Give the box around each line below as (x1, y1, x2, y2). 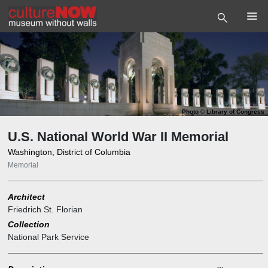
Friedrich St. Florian (7, 205, 83, 214)
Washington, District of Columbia (7, 147, 130, 157)
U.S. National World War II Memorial (7, 129, 229, 144)
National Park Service (7, 232, 89, 242)
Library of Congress (206, 108, 264, 115)
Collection (7, 220, 50, 229)
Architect (7, 192, 45, 202)
